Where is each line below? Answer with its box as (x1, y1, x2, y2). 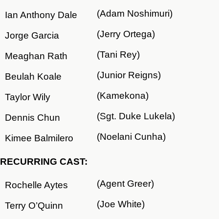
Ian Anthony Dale (5, 10, 77, 20)
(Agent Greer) (97, 178, 154, 189)
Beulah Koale (5, 71, 62, 82)
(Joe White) (97, 199, 145, 209)
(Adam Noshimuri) (97, 8, 173, 19)
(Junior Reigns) (97, 70, 161, 80)
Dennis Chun (5, 112, 60, 123)
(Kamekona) (97, 90, 149, 101)
